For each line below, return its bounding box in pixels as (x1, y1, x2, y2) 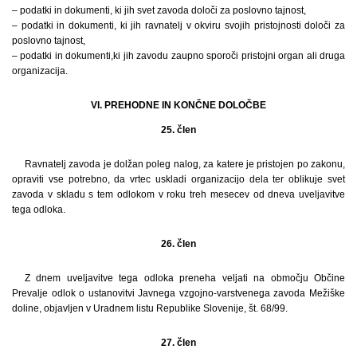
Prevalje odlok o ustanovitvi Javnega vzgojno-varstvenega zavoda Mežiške (12, 287, 345, 299)
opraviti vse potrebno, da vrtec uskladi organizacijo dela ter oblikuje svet (12, 173, 345, 185)
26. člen (161, 237, 196, 249)
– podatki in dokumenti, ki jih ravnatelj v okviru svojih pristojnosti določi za (12, 19, 345, 31)
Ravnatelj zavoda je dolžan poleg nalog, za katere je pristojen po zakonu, (25, 158, 345, 170)
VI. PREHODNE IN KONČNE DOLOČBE (91, 99, 266, 111)
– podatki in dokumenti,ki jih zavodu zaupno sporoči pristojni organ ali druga (12, 49, 345, 61)
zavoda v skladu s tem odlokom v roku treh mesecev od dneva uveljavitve (12, 188, 345, 200)
